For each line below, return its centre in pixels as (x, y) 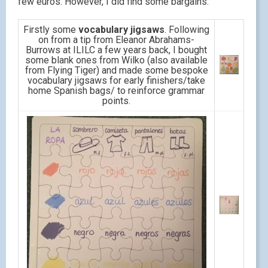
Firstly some (51, 29)
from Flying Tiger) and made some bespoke (116, 70)
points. (116, 100)
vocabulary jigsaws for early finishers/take (116, 80)
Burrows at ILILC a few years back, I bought (116, 50)
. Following (187, 29)
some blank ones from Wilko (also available (116, 60)
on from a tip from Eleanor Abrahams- (116, 39)
